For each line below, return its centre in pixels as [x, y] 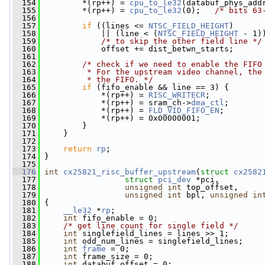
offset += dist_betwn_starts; [137, 49]
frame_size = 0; [115, 256]
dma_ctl [208, 103]
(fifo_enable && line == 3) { [160, 87]
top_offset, [210, 187]
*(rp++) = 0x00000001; [120, 118]
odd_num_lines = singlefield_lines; [160, 241]
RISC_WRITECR [177, 95]
